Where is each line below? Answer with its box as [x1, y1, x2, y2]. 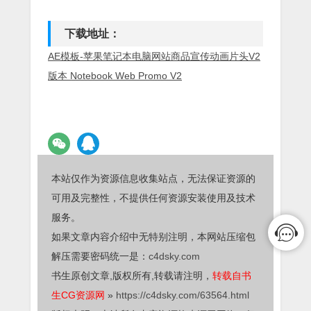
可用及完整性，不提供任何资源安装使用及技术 [51, 192, 255, 203]
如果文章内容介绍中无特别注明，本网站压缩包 [51, 230, 255, 242]
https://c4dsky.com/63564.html [116, 289, 249, 301]
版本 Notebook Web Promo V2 [48, 69, 182, 81]
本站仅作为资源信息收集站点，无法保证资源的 [51, 172, 255, 184]
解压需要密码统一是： [51, 250, 149, 262]
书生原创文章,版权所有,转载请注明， [51, 269, 212, 281]
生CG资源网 [51, 289, 105, 301]
